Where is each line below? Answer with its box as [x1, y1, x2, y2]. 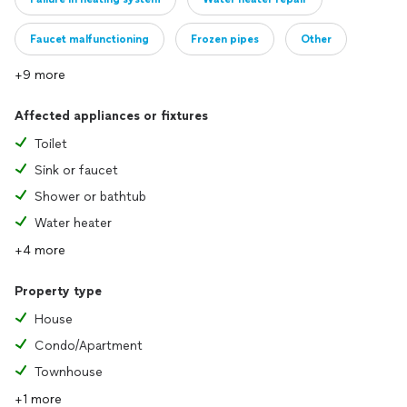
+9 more [15, 67, 65, 83]
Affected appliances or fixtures [15, 108, 208, 124]
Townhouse [35, 364, 103, 380]
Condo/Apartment [35, 338, 143, 353]
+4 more [15, 243, 65, 258]
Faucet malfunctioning [30, 33, 149, 45]
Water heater [35, 215, 112, 231]
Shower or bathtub [35, 189, 146, 204]
